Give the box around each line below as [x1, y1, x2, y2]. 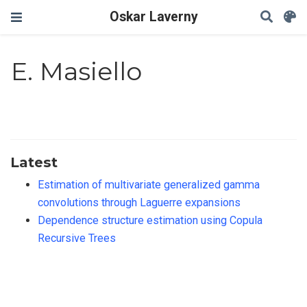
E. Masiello [11, 56, 143, 87]
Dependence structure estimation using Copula [38, 213, 262, 227]
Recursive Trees [38, 231, 116, 245]
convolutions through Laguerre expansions [38, 195, 241, 209]
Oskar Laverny [109, 9, 198, 25]
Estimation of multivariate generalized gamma [38, 177, 260, 191]
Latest [10, 153, 58, 171]
